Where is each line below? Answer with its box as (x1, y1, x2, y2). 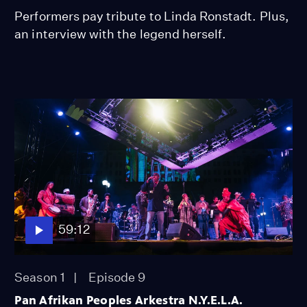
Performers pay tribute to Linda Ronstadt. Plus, (14, 8, 289, 23)
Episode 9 (88, 269, 146, 284)
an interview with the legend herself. (14, 26, 227, 41)
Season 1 (14, 269, 65, 284)
